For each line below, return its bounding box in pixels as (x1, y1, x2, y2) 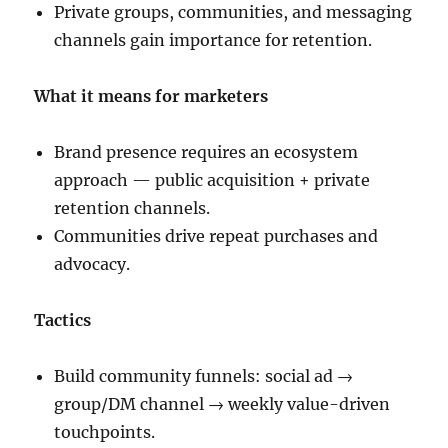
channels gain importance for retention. (54, 30, 373, 51)
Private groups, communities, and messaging (54, 2, 413, 23)
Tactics (34, 310, 92, 331)
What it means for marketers (34, 86, 269, 107)
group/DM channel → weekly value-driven (54, 394, 391, 415)
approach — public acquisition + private (54, 170, 371, 191)
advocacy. (54, 254, 131, 275)
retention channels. (54, 198, 211, 219)
